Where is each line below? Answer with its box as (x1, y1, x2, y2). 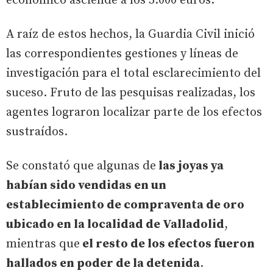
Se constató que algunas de (6, 158, 156, 174)
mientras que (6, 236, 80, 252)
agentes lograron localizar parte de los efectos (6, 104, 262, 120)
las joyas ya (156, 158, 224, 174)
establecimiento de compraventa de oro (6, 197, 244, 213)
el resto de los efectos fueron (80, 236, 255, 252)
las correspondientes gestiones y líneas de (6, 46, 238, 62)
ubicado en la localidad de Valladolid (6, 216, 224, 232)
